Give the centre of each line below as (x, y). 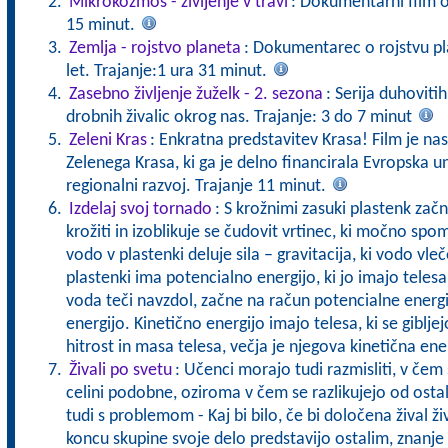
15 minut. (102, 25)
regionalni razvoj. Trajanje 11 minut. (197, 186)
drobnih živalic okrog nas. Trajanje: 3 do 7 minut (240, 117)
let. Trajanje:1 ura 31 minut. (168, 71)
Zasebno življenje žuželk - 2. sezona (195, 94)
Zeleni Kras (107, 140)
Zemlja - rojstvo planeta (154, 48)
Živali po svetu (120, 370)
